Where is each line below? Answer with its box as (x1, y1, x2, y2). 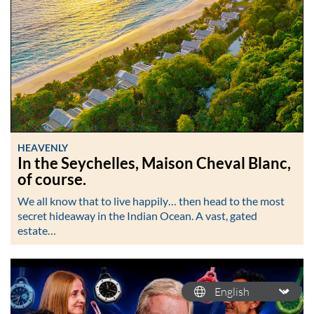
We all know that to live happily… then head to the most (18, 194, 285, 208)
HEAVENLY (18, 141, 69, 153)
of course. (18, 170, 86, 189)
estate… (18, 224, 56, 238)
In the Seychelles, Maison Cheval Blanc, (18, 153, 291, 172)
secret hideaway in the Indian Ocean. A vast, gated (18, 209, 257, 223)
